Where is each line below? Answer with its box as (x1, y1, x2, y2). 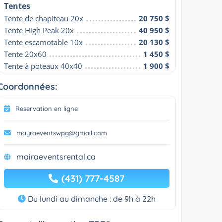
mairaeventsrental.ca (16, 151, 96, 162)
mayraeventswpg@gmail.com (16, 128, 108, 137)
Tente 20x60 (4, 49, 47, 59)
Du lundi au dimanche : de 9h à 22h (25, 193, 156, 204)
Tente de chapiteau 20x (4, 13, 84, 23)
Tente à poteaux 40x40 (4, 60, 83, 71)
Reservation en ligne (15, 104, 78, 112)
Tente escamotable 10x (4, 37, 83, 47)
